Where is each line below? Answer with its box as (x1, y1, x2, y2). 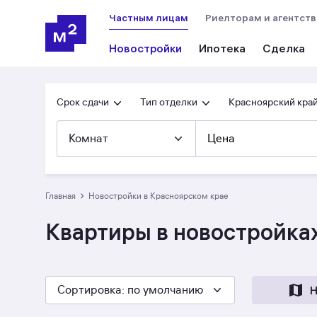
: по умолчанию (122, 282, 203, 297)
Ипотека (199, 41, 246, 55)
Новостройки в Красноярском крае (95, 190, 229, 201)
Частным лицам (109, 11, 188, 24)
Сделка (263, 41, 305, 55)
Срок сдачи (57, 96, 109, 108)
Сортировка (57, 282, 122, 297)
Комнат (69, 132, 108, 146)
